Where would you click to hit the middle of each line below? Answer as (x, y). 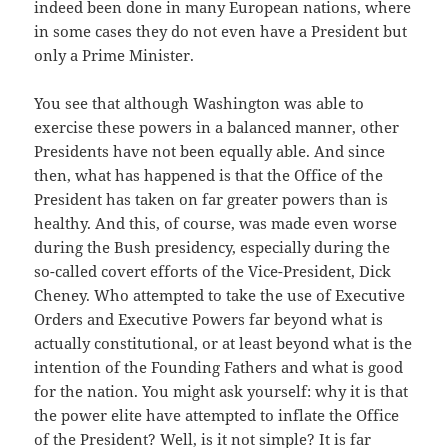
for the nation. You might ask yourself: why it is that (221, 391)
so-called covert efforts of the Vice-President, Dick (213, 271)
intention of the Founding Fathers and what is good (219, 367)
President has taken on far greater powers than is (211, 199)
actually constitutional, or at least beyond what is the (223, 343)
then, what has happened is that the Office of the (209, 175)
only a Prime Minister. (114, 55)
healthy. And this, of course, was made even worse (216, 223)
